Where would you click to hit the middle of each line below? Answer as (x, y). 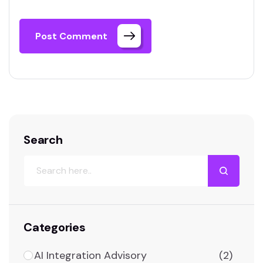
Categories (55, 227)
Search (43, 139)
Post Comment (71, 36)
